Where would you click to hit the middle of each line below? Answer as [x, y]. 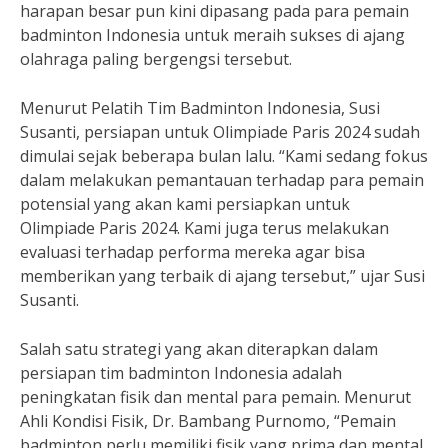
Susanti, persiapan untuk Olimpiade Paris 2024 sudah [220, 132]
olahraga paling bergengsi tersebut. [156, 59]
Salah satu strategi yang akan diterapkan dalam [199, 349]
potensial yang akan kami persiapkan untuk [185, 204]
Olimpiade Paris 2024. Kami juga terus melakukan [204, 228]
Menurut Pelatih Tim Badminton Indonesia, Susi [200, 108]
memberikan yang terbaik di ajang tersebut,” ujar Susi [222, 276]
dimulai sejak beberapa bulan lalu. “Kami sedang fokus [224, 156]
